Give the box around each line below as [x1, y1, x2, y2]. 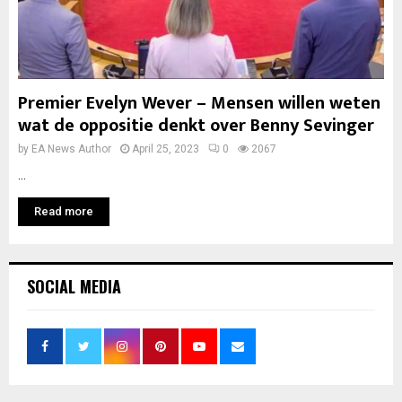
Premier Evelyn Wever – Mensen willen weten [18, 88, 380, 118]
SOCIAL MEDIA [27, 275, 121, 298]
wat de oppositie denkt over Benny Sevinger [18, 110, 374, 141]
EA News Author [31, 143, 111, 155]
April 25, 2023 [132, 143, 199, 155]
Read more [34, 205, 93, 218]
